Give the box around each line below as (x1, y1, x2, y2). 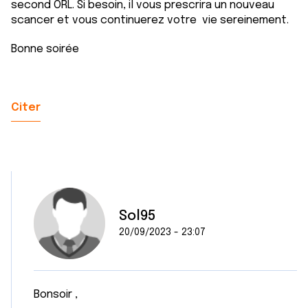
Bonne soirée (11, 43, 82, 55)
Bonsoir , (34, 289, 80, 300)
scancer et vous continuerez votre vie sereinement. (11, 14, 291, 26)
